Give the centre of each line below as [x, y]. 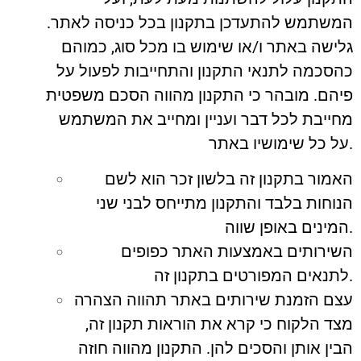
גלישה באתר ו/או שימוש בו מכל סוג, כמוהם [207, 46]
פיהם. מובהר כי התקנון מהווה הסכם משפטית [199, 95]
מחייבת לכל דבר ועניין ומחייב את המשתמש [206, 119]
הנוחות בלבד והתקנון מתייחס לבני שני [224, 203]
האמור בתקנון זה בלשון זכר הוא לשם [229, 179]
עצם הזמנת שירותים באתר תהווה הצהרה [214, 300]
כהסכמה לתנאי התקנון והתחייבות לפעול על [205, 71]
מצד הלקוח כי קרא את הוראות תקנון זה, [219, 324]
